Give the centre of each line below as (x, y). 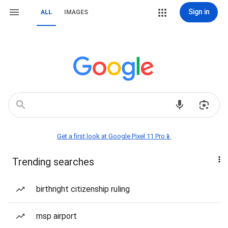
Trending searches (53, 162)
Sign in (199, 12)
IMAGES (76, 12)
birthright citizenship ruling (83, 189)
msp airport (56, 216)
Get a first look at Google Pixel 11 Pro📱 (114, 136)
